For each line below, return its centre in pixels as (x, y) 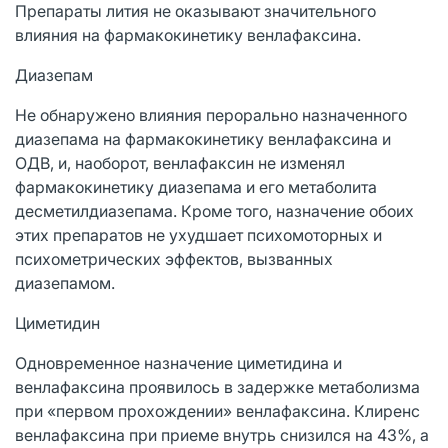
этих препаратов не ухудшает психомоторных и (198, 234)
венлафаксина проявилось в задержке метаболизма (217, 386)
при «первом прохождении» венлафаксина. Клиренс (217, 410)
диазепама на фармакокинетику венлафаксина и (203, 138)
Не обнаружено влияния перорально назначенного (211, 114)
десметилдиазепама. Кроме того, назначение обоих (214, 210)
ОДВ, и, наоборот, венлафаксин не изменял (180, 162)
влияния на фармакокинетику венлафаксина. (188, 34)
